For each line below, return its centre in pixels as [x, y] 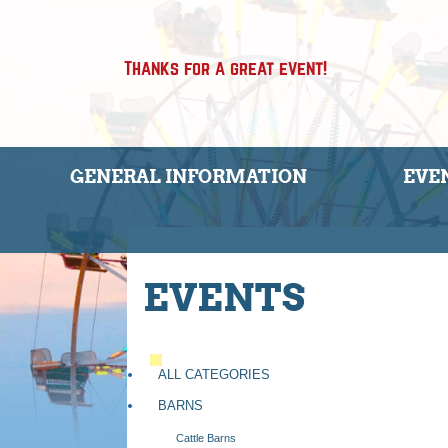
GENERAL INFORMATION [188, 176]
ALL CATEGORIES [213, 374]
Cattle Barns [206, 437]
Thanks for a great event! [225, 68]
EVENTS [224, 297]
